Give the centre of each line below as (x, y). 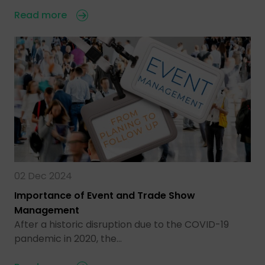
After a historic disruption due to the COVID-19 (122, 224)
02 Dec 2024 (43, 176)
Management (47, 210)
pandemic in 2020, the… (68, 238)
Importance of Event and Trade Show (105, 195)
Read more (41, 15)
